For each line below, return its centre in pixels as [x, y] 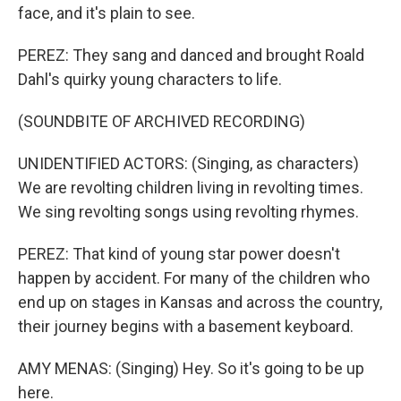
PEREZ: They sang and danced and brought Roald [191, 55]
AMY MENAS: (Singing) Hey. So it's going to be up [191, 368]
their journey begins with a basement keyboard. [186, 326]
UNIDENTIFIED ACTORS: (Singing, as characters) [188, 163]
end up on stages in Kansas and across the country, [200, 302]
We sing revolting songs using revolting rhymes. [188, 212]
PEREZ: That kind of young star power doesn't [179, 254]
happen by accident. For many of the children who [194, 278]
